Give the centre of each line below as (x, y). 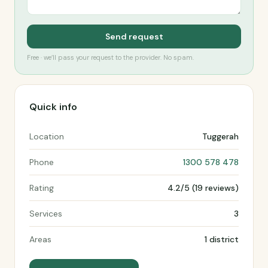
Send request (134, 36)
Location (47, 136)
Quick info (53, 107)
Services (46, 214)
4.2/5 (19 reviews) (203, 188)
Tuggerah (220, 136)
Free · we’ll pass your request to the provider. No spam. (110, 57)
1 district (222, 239)
